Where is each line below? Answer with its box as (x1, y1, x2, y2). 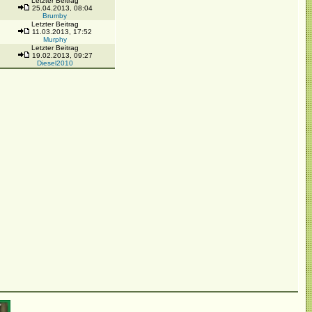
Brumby (42, 12, 67, 19)
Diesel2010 (36, 59, 73, 67)
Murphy (42, 36, 67, 43)
